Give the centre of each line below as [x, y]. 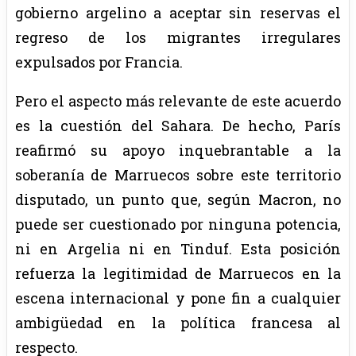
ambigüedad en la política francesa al [178, 322]
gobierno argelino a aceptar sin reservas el [178, 12]
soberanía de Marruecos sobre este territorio [178, 174]
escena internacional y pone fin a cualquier [178, 298]
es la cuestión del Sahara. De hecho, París [178, 125]
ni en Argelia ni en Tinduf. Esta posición [178, 248]
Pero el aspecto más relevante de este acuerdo [178, 101]
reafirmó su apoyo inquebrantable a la [178, 150]
